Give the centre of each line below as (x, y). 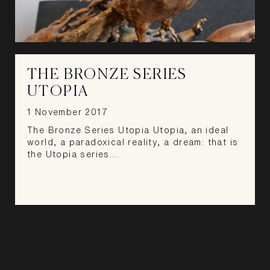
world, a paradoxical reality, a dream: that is (133, 142)
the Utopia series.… (74, 154)
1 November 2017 (67, 112)
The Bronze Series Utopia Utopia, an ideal (128, 130)
